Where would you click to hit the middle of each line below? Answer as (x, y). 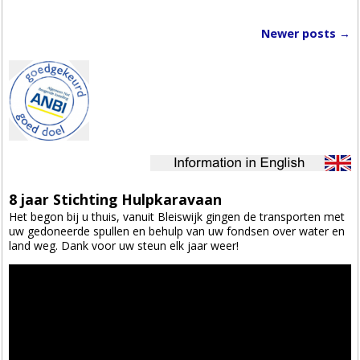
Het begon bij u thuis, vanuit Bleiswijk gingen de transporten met (177, 216)
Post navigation (79, 49)
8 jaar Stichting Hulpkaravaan (116, 200)
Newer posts (300, 33)
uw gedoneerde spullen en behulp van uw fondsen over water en (177, 231)
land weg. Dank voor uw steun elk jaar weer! (124, 245)
